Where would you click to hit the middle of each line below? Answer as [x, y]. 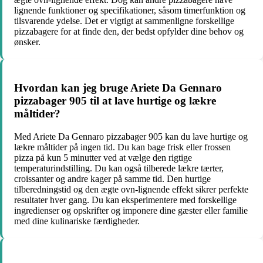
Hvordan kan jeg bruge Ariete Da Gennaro [118, 88]
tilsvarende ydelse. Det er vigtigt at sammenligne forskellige [124, 21]
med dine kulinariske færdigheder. [77, 221]
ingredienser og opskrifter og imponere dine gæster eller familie [131, 211]
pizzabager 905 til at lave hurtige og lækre [115, 101]
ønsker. [27, 42]
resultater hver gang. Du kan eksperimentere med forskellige [125, 200]
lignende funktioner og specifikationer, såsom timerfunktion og [130, 10]
